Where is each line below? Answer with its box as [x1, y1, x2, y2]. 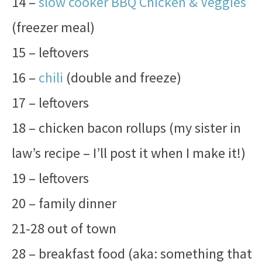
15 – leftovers [12, 43, 89, 61]
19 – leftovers [12, 169, 89, 187]
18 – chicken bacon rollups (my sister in [12, 119, 241, 137]
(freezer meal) [12, 18, 95, 36]
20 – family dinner [12, 194, 116, 212]
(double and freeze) [63, 68, 181, 87]
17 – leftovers [12, 94, 89, 112]
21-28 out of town [12, 219, 116, 237]
